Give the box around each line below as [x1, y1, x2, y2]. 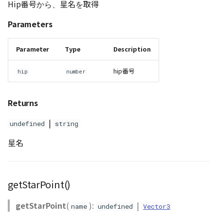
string [55, 119, 78, 128]
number [66, 68, 86, 75]
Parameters [8, 18, 53, 30]
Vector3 [143, 202, 170, 211]
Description [113, 44, 151, 54]
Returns [8, 97, 38, 109]
